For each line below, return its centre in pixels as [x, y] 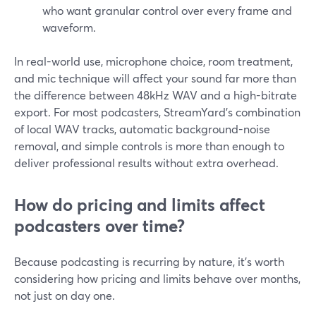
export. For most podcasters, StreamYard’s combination [157, 112]
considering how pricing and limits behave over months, [157, 278]
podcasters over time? [99, 226]
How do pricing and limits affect [140, 205]
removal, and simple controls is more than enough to [149, 146]
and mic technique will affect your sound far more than [155, 78]
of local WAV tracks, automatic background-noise [142, 129]
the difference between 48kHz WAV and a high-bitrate [156, 95]
